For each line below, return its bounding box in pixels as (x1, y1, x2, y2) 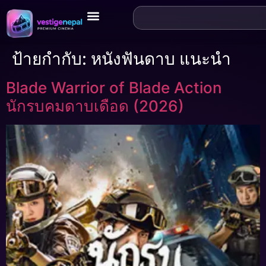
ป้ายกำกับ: (12, 48, 91, 69)
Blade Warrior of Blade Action (6, 78, 222, 97)
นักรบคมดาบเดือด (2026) (6, 96, 184, 115)
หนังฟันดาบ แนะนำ (91, 48, 231, 69)
